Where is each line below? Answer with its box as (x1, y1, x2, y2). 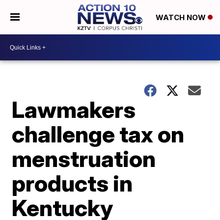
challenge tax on (12, 120, 185, 148)
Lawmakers (12, 96, 136, 123)
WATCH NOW (155, 13, 208, 23)
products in (12, 169, 133, 197)
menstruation (12, 145, 156, 172)
